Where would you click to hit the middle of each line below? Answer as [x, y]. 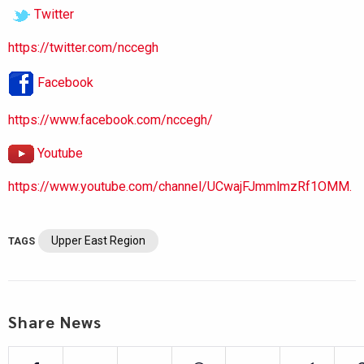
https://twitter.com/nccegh [83, 48]
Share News [55, 322]
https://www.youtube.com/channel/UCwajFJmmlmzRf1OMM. [180, 187]
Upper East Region [98, 241]
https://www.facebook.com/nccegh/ [110, 120]
